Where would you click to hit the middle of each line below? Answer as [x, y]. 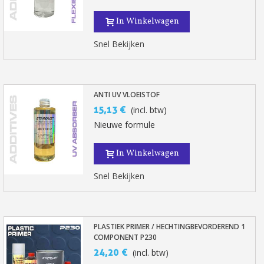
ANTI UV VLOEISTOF [127, 95]
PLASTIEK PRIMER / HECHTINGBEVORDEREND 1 [170, 227]
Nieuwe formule [125, 125]
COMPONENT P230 [126, 237]
